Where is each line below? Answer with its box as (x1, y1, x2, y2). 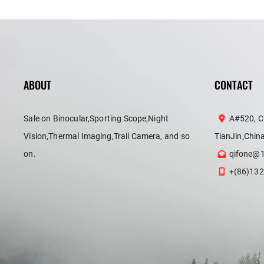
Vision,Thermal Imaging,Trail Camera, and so (24, 131, 190, 141)
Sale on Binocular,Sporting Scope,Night (24, 114, 169, 123)
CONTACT (214, 77, 253, 93)
